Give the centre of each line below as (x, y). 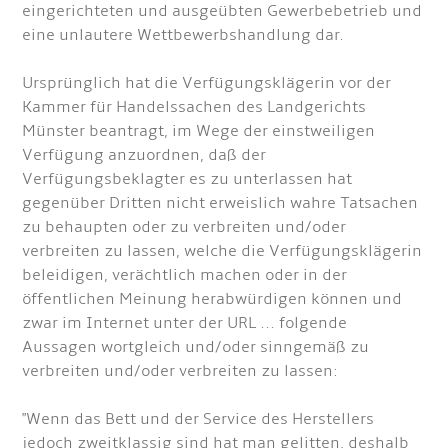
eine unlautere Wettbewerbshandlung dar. (183, 35)
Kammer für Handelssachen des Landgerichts (194, 107)
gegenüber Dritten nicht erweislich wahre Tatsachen (220, 203)
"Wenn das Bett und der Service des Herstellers (198, 419)
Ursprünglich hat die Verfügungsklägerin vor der (207, 83)
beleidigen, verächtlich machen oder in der (185, 275)
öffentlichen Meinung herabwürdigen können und (212, 299)
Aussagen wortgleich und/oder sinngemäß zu (196, 347)
